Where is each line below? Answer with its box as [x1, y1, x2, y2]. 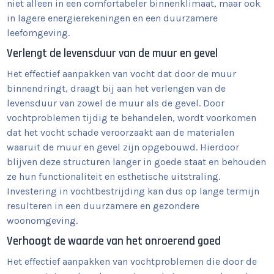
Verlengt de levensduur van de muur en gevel [7, 46, 218, 61]
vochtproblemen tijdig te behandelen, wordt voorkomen [7, 112, 257, 124]
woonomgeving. [7, 215, 78, 226]
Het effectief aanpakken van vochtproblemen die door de [7, 256, 257, 267]
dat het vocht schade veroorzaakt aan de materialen [7, 127, 235, 138]
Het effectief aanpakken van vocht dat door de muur [7, 68, 237, 80]
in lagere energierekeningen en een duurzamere [7, 12, 218, 24]
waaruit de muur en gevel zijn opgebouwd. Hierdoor [7, 141, 240, 153]
